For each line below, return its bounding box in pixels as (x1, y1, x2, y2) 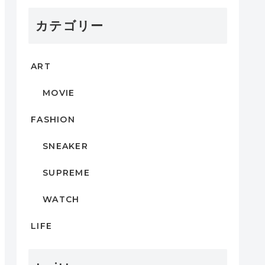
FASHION (31, 114, 75, 125)
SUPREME (43, 167, 90, 178)
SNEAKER (43, 140, 88, 151)
